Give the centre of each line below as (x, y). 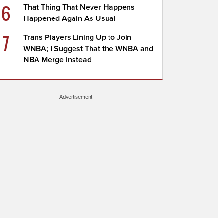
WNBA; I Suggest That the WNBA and (89, 49)
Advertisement (76, 97)
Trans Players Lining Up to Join (78, 37)
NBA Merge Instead (58, 60)
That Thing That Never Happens (79, 7)
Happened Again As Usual (70, 18)
